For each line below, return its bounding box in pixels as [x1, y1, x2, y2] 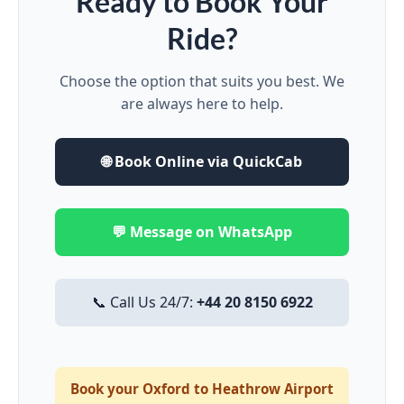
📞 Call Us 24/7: [91, 291, 197, 312]
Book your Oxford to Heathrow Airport [70, 379, 334, 398]
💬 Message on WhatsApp [112, 221, 292, 242]
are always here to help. [121, 93, 283, 114]
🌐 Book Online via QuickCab [102, 151, 302, 171]
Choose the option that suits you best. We [60, 70, 344, 91]
